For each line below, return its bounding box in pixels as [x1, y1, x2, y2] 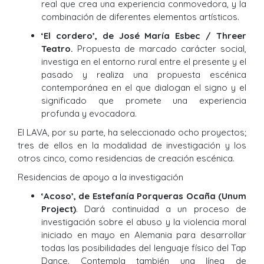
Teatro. [41, 43, 73, 55]
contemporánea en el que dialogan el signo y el [41, 82, 246, 94]
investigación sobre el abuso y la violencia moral [41, 216, 246, 228]
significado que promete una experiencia [41, 95, 246, 107]
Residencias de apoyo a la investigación [18, 171, 186, 183]
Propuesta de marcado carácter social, [73, 43, 246, 55]
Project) [41, 203, 76, 215]
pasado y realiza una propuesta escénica [41, 69, 246, 81]
